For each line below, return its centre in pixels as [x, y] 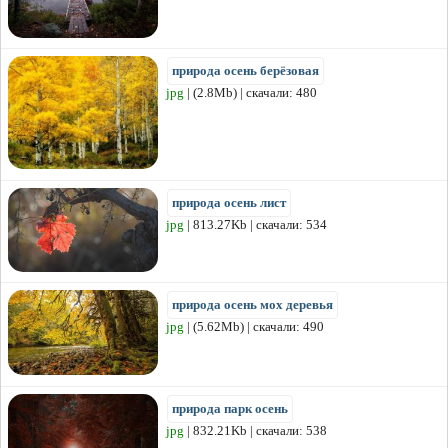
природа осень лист [229, 203]
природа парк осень [230, 409]
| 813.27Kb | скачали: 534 [255, 225]
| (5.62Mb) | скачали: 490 [254, 327]
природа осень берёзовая [245, 71]
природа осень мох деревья [252, 305]
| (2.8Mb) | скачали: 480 [250, 93]
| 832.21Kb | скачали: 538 [255, 431]
